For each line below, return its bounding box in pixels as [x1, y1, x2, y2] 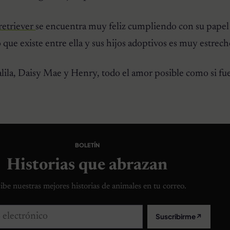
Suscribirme [155, 212, 196, 221]
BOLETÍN [74, 141, 100, 148]
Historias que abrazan [7, 157, 168, 174]
